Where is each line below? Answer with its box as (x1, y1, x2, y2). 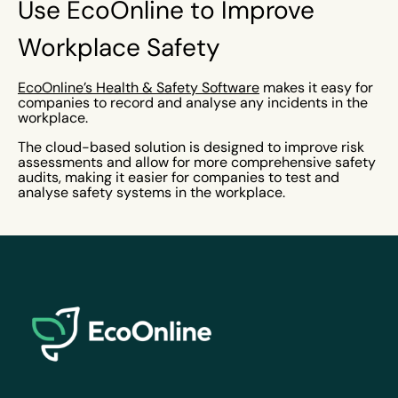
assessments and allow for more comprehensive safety (18, 154, 376, 171)
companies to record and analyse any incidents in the (18, 94, 368, 111)
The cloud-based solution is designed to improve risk (18, 139, 364, 155)
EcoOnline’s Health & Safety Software (18, 79, 259, 96)
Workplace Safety (18, 32, 220, 62)
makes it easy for (259, 79, 373, 96)
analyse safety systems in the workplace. (18, 184, 289, 201)
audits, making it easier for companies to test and (18, 169, 339, 186)
